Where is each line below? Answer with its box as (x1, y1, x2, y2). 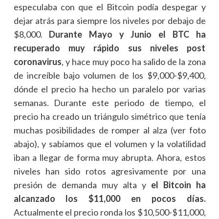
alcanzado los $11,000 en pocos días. (13, 193, 206, 204)
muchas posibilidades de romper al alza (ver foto (13, 125, 206, 135)
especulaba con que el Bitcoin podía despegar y (13, 1, 206, 12)
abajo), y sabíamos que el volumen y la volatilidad (13, 138, 206, 149)
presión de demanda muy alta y (13, 179, 151, 190)
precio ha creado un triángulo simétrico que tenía (13, 111, 206, 122)
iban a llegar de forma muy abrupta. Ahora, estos (13, 152, 206, 163)
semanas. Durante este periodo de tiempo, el (13, 97, 206, 108)
